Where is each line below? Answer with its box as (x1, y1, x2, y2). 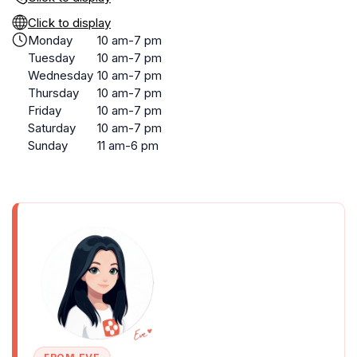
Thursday (28, 85, 79, 100)
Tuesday (28, 50, 75, 65)
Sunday (28, 138, 68, 153)
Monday (28, 33, 73, 48)
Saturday (28, 120, 76, 135)
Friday (28, 103, 61, 118)
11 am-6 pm (97, 138, 159, 153)
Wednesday (28, 68, 93, 83)
